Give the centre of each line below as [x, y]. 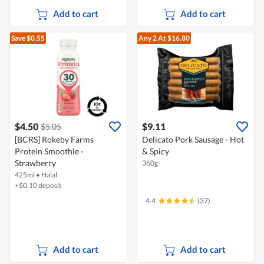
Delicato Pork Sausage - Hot [193, 140]
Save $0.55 [28, 38]
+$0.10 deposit [38, 186]
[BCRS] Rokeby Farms [54, 140]
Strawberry [35, 163]
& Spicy [156, 151]
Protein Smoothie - [49, 151]
